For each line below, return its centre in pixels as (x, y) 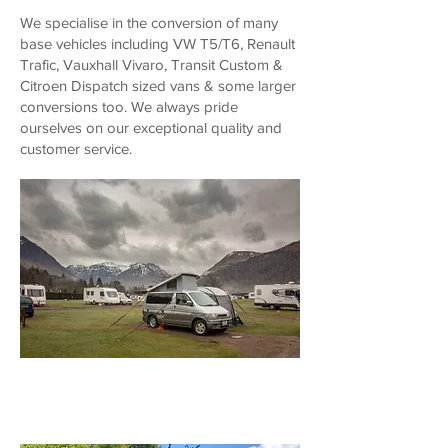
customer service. (76, 148)
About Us (77, 377)
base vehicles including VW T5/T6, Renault (157, 43)
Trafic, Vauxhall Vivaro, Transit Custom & (151, 64)
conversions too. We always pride (129, 106)
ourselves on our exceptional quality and (151, 127)
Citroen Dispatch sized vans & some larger (158, 85)
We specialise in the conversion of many (149, 22)
